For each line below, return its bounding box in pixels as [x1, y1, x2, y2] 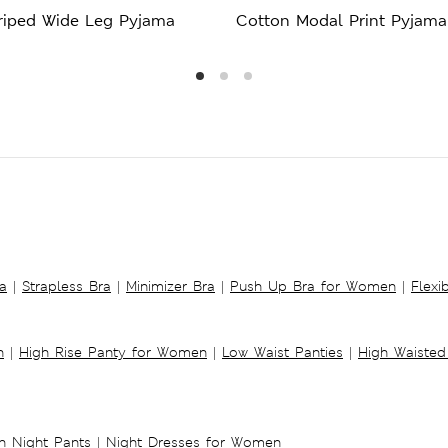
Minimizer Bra [126, 276, 215, 295]
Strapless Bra [22, 276, 111, 295]
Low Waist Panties [222, 342, 343, 361]
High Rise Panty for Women [19, 342, 207, 361]
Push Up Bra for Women [230, 276, 396, 295]
